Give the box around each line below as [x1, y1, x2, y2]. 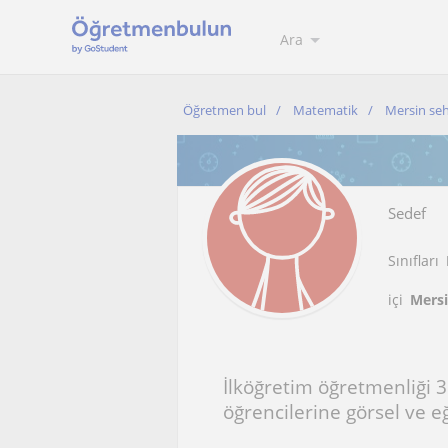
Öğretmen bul [183, 101, 266, 119]
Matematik [293, 101, 358, 119]
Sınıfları [388, 251, 439, 270]
